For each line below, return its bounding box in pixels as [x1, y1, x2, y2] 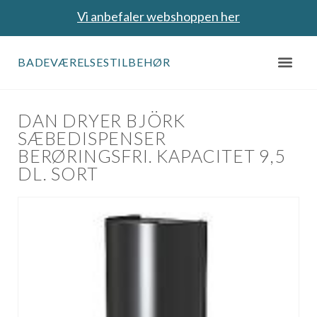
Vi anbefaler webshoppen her [77, 8, 240, 24]
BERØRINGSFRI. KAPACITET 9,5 [18, 145, 286, 167]
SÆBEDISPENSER [18, 127, 166, 149]
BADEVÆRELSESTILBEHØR [18, 55, 171, 69]
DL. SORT [18, 163, 98, 185]
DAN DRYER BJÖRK [18, 110, 186, 132]
